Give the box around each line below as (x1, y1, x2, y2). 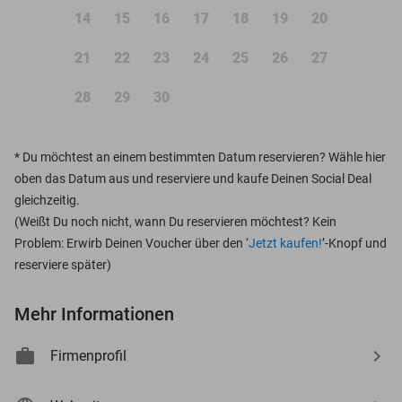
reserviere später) (14, 257, 111, 272)
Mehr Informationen (14, 302, 174, 325)
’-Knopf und (322, 235, 387, 250)
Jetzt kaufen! (249, 235, 322, 250)
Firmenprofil (50, 346, 127, 364)
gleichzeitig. (14, 192, 80, 207)
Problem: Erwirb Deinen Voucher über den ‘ (14, 235, 249, 250)
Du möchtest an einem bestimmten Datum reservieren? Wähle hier (22, 149, 386, 164)
